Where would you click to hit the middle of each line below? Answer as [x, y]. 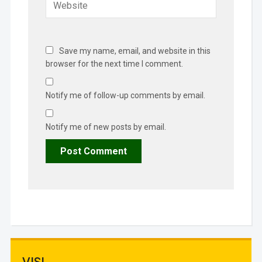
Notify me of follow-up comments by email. [125, 95]
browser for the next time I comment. [114, 63]
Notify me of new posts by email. [106, 127]
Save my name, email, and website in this [135, 51]
